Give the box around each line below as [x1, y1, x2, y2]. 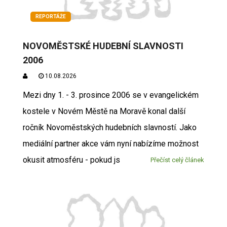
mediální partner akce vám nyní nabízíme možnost [22, 138, 199, 148]
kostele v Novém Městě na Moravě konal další [22, 106, 185, 116]
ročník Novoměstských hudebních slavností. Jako [22, 122, 197, 132]
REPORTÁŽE [35, 13, 66, 19]
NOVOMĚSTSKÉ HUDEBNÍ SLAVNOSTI [22, 40, 183, 51]
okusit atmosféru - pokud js [22, 155, 120, 165]
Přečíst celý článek [150, 156, 205, 164]
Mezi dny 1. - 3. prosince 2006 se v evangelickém [22, 90, 199, 100]
